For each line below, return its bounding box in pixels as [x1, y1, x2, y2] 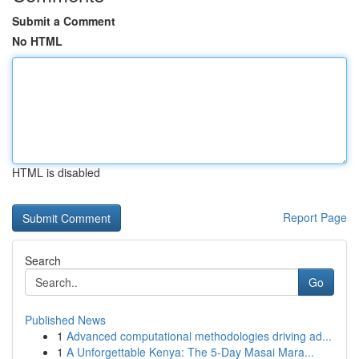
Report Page [283, 209, 347, 225]
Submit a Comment [12, 13, 115, 29]
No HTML [12, 33, 63, 49]
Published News [25, 312, 106, 328]
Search [25, 252, 61, 268]
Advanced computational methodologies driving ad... [67, 328, 332, 344]
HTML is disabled [12, 164, 100, 180]
